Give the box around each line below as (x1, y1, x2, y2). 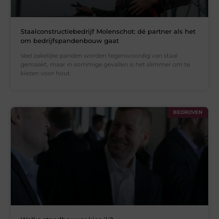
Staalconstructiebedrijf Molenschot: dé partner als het (21, 27, 196, 35)
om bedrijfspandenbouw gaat (21, 36, 119, 44)
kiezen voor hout (21, 69, 70, 77)
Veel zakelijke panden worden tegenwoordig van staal (21, 51, 178, 59)
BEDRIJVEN (173, 109, 202, 115)
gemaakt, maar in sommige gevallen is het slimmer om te (21, 60, 191, 68)
